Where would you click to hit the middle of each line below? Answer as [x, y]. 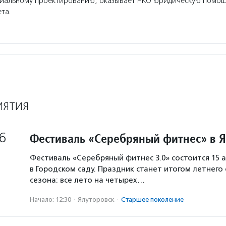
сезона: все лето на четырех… [87, 180]
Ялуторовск [96, 200]
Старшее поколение [152, 200]
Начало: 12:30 [50, 200]
